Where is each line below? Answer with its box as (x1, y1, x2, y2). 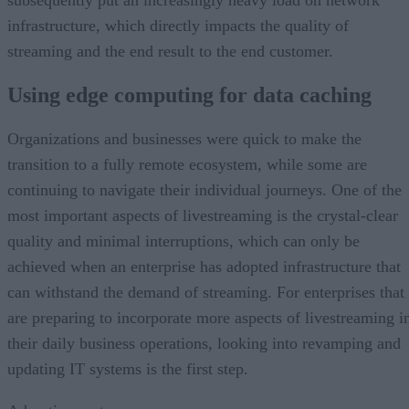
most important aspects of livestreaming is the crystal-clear (7, 205, 398, 225)
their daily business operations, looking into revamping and (7, 333, 401, 352)
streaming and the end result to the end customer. (7, 41, 333, 60)
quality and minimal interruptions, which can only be (7, 231, 360, 250)
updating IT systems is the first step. (7, 359, 248, 378)
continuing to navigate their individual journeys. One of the (7, 180, 402, 199)
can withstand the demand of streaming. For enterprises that (7, 282, 404, 301)
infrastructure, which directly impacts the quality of (7, 16, 349, 35)
